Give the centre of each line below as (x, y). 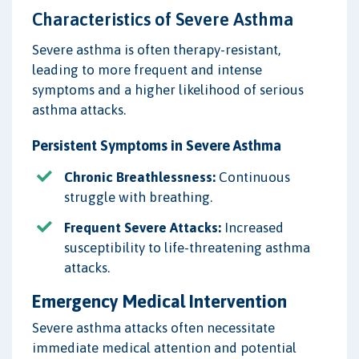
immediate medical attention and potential (164, 347)
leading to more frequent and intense (147, 69)
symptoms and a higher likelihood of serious (168, 89)
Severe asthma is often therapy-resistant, (156, 49)
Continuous (253, 177)
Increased (252, 227)
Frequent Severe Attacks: (143, 227)
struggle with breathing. (138, 197)
